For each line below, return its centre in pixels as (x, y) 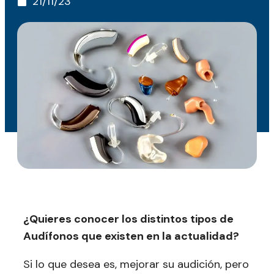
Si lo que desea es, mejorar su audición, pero (136, 264)
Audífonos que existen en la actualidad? (131, 236)
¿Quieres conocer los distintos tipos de (128, 219)
